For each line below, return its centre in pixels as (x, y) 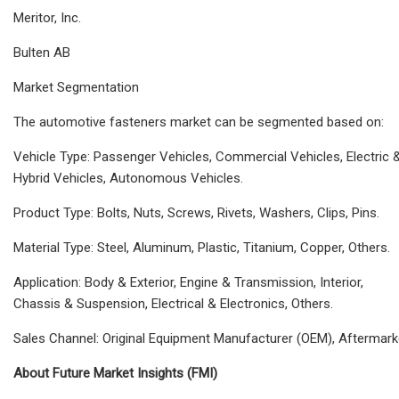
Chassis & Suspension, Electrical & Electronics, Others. (173, 303)
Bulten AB (42, 52)
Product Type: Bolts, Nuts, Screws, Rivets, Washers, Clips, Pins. (196, 212)
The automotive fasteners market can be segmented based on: (199, 122)
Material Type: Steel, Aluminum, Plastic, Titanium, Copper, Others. (202, 247)
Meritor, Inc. (47, 17)
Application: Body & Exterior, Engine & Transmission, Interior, (188, 282)
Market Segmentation (76, 87)
